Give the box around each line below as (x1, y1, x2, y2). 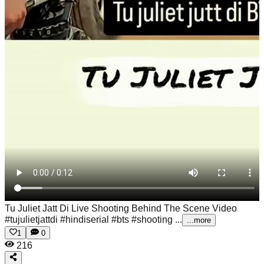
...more (187, 216, 211, 225)
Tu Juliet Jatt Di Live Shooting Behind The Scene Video (5, 203, 237, 213)
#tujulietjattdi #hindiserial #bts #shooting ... (5, 214, 182, 225)
